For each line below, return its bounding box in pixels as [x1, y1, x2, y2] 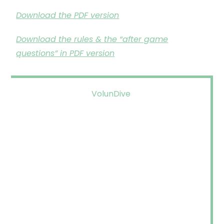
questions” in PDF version [16, 47, 115, 59]
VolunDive [91, 88, 130, 99]
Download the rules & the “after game [16, 33, 168, 45]
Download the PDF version [16, 9, 119, 21]
